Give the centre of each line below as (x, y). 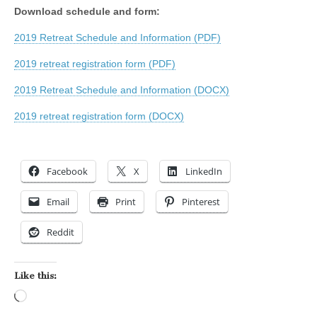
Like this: (35, 276)
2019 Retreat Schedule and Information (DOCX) (122, 90)
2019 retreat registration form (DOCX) (99, 116)
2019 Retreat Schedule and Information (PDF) (117, 38)
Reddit (60, 232)
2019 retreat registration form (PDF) (95, 64)
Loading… (50, 298)
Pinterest (201, 202)
